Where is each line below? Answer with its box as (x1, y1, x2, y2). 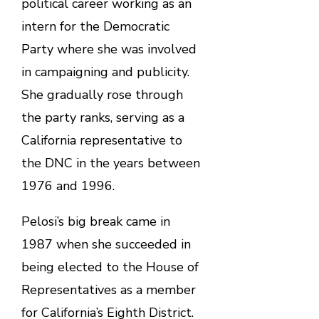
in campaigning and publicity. (21, 63, 189, 81)
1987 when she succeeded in (21, 236, 191, 253)
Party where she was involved (21, 41, 197, 58)
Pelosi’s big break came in (21, 213, 170, 231)
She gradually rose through (21, 86, 183, 104)
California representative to (21, 132, 182, 150)
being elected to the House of (21, 258, 199, 276)
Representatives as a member (21, 281, 196, 299)
